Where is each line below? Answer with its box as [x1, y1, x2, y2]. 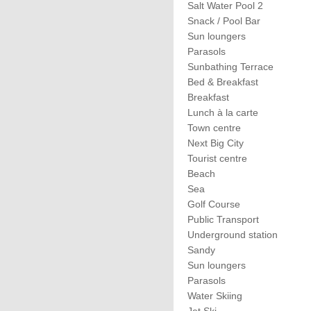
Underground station [187, 229, 278, 240]
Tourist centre [187, 153, 247, 164]
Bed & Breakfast [187, 76, 258, 87]
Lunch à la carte [187, 107, 258, 118]
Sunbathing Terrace [187, 61, 274, 72]
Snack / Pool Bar [187, 15, 260, 26]
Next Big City [187, 137, 244, 149]
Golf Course [187, 199, 240, 210]
